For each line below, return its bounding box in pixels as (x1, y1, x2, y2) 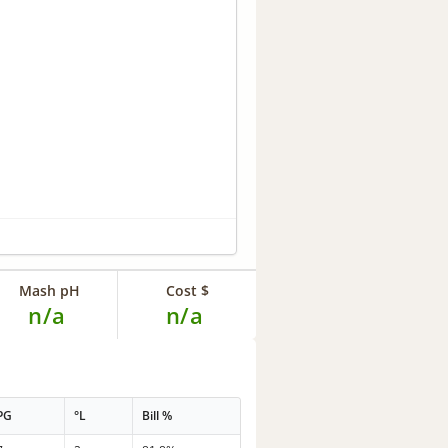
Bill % (142, 406, 173, 424)
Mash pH (18, 281, 80, 301)
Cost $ (165, 281, 209, 301)
